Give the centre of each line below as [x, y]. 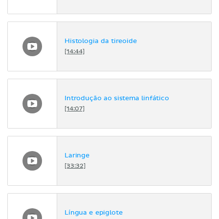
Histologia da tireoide [101, 42]
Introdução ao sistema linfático [117, 99]
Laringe [77, 156]
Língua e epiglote [94, 213]
